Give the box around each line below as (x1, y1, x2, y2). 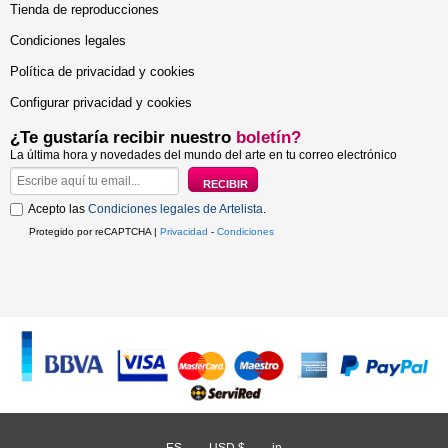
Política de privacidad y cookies (10, 64, 195, 79)
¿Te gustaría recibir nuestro (10, 128, 236, 147)
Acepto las (28, 202, 88, 216)
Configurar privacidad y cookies (10, 95, 192, 110)
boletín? (236, 128, 301, 147)
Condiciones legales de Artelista (88, 202, 263, 216)
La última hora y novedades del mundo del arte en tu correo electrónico (10, 148, 397, 162)
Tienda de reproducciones (10, 2, 159, 17)
